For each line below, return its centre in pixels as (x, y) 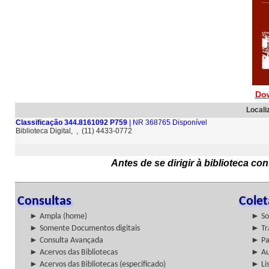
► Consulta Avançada (66, 240)
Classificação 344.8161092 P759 (71, 122)
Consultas (44, 201)
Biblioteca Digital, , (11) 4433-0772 (75, 131)
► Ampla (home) (58, 216)
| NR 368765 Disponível (167, 122)
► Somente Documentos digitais (85, 228)
